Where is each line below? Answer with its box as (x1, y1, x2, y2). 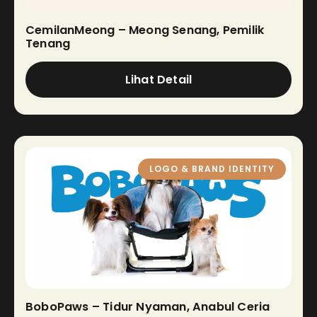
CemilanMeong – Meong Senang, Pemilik (25, 21, 265, 38)
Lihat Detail (125, 71, 192, 88)
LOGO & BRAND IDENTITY (149, 162, 275, 175)
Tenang (25, 35, 71, 52)
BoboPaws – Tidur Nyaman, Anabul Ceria (25, 298, 270, 315)
